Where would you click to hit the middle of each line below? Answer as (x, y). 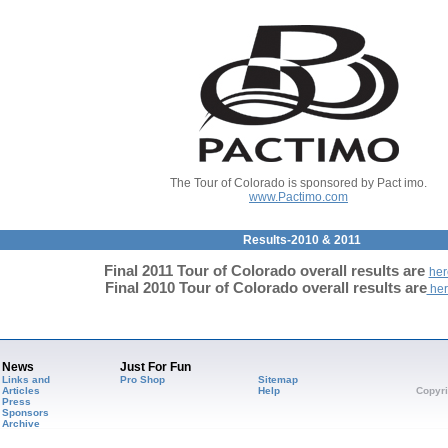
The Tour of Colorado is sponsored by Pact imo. (298, 183)
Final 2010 (103, 287)
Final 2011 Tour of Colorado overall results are (266, 270)
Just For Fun (155, 367)
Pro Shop (142, 379)
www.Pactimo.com (298, 197)
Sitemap (277, 379)
